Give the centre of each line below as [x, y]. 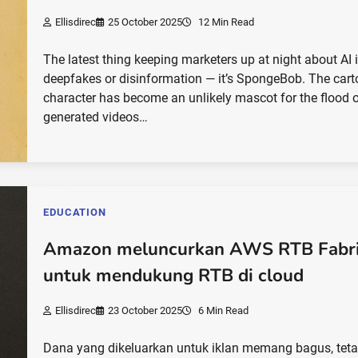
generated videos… [96, 117]
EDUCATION [75, 213]
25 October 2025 [145, 22]
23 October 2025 [145, 311]
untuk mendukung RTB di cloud [174, 275]
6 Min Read [223, 311]
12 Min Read [225, 22]
